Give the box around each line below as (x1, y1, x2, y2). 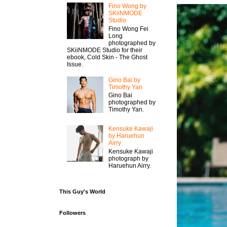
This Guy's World (59, 188, 105, 195)
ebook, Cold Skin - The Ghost (67, 53, 147, 61)
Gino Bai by (108, 76, 140, 84)
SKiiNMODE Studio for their (67, 46, 142, 54)
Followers (59, 210, 86, 216)
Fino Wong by (108, 3, 146, 10)
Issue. (67, 60, 83, 68)
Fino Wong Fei (108, 25, 148, 32)
